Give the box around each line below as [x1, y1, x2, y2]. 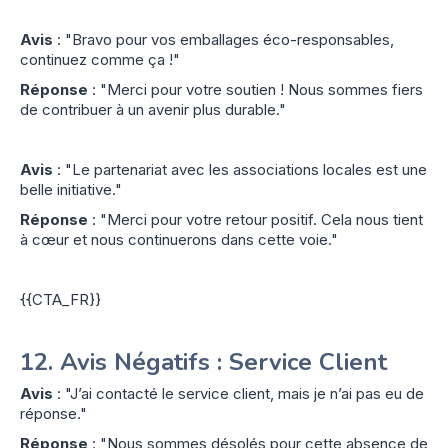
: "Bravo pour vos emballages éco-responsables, [53, 29, 394, 49]
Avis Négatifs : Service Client [60, 345, 387, 378]
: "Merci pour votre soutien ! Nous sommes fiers [88, 79, 423, 99]
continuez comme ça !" [20, 49, 180, 69]
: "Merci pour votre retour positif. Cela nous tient [88, 209, 423, 229]
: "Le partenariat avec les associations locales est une [53, 159, 427, 179]
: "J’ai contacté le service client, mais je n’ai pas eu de [53, 383, 424, 403]
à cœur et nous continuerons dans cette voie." [20, 229, 338, 249]
